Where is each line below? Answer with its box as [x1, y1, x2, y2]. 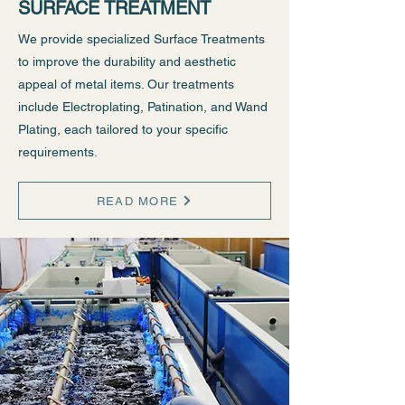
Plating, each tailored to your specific [18, 122, 228, 137]
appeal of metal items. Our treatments [18, 77, 234, 91]
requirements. [18, 145, 98, 159]
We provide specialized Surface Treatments [18, 32, 265, 46]
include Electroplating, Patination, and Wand [18, 99, 268, 114]
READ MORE [96, 193, 179, 208]
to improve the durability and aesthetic [18, 54, 236, 69]
